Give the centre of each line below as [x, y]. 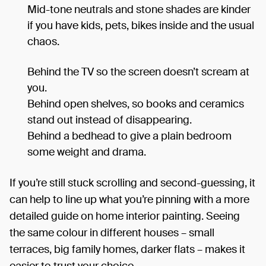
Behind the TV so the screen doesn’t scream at [138, 72]
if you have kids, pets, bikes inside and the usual [141, 25]
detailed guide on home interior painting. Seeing [125, 216]
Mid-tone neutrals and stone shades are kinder [139, 9]
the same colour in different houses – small [112, 232]
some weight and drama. [87, 152]
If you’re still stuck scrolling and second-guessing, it [132, 183]
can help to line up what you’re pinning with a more [129, 199]
